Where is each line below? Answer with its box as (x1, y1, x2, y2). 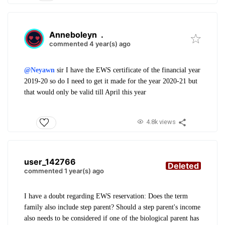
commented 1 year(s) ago (24, 166, 104, 175)
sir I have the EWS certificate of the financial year (55, 66, 200, 74)
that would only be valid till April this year (24, 88, 148, 96)
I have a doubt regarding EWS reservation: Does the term (24, 192, 188, 200)
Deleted (168, 160, 199, 171)
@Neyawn (24, 66, 55, 74)
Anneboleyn (49, 30, 97, 40)
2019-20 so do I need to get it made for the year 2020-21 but (24, 77, 197, 85)
